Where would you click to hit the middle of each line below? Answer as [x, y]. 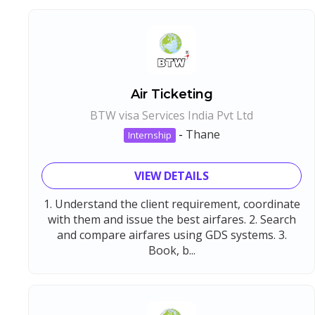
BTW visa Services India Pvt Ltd [172, 115]
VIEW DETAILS [172, 175]
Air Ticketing [172, 94]
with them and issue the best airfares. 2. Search [172, 219]
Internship [149, 135]
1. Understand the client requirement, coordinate [172, 204]
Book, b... [172, 250]
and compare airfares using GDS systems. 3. [172, 234]
